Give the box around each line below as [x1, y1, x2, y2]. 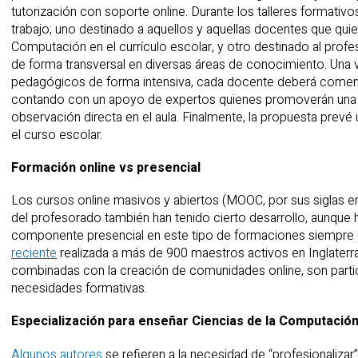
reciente [11, 244, 57, 264]
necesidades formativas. [11, 279, 147, 299]
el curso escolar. [11, 125, 102, 145]
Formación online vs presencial [11, 158, 201, 178]
